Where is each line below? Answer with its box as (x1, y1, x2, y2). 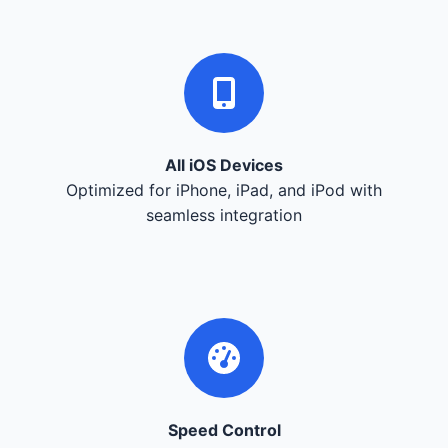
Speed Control (167, 419, 281, 440)
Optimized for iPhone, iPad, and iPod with (66, 179, 382, 200)
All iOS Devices (165, 154, 283, 175)
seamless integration (146, 204, 302, 225)
